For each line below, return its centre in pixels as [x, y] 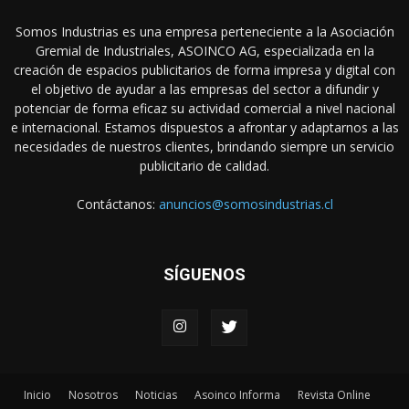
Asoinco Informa [237, 394]
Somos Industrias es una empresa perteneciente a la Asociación [204, 31]
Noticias [156, 394]
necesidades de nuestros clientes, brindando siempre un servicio [204, 146]
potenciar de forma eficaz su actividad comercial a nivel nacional [204, 108]
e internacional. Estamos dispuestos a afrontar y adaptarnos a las [204, 127]
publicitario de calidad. [204, 165]
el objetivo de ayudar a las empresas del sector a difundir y [204, 89]
